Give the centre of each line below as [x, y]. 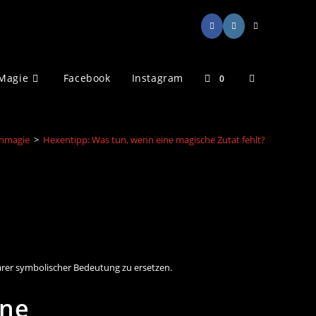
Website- [269, 77]
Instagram [157, 78]
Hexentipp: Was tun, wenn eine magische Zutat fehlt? [154, 140]
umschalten [276, 182]
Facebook [87, 78]
